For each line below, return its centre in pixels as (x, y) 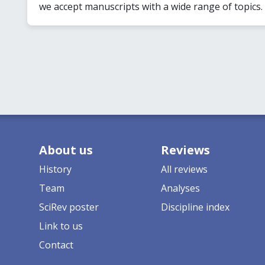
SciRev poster (69, 207)
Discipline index (195, 207)
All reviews (184, 169)
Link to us (61, 226)
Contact (56, 245)
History (55, 169)
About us (66, 150)
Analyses (180, 188)
